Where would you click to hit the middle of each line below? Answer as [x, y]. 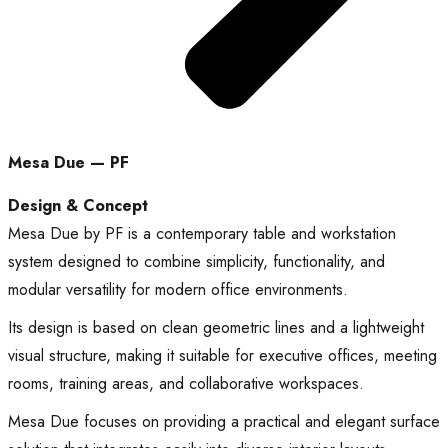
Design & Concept [78, 206]
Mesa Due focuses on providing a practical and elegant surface [224, 422]
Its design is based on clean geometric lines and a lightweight [216, 328]
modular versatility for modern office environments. [178, 290]
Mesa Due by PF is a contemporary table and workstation [202, 234]
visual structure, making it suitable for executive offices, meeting [222, 356]
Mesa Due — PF [68, 163]
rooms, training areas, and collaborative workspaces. [186, 384]
